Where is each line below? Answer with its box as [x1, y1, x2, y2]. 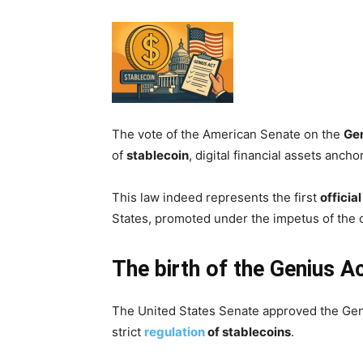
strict [112, 324, 144, 340]
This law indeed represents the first [112, 190, 320, 205]
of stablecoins [205, 324, 291, 340]
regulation [144, 324, 205, 340]
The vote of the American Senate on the [112, 126, 344, 142]
